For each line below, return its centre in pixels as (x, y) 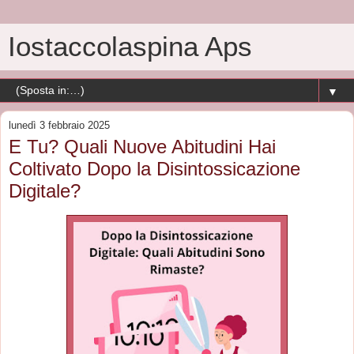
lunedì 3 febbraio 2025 (59, 125)
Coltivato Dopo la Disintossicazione (154, 169)
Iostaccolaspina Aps (130, 47)
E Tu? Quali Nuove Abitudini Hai (142, 147)
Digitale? (45, 191)
